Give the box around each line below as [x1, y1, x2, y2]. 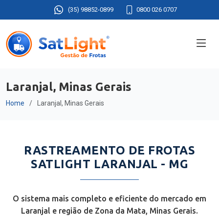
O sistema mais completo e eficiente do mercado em [13, 194, 206, 203]
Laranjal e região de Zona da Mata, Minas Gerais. [21, 206, 198, 215]
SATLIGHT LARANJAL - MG [31, 157, 188, 171]
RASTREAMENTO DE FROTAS [24, 144, 195, 157]
